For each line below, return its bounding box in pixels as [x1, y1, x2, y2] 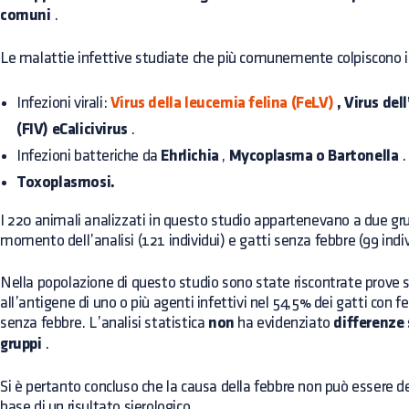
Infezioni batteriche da [16, 148, 162, 163]
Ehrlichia [161, 148, 219, 165]
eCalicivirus [48, 121, 128, 139]
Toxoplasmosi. [16, 174, 115, 192]
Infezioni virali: [16, 95, 110, 110]
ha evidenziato [234, 315, 334, 330]
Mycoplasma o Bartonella [228, 148, 399, 165]
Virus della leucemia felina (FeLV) [110, 95, 334, 112]
